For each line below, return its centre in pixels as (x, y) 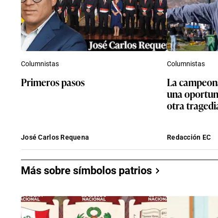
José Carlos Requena (55, 137)
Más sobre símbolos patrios (86, 170)
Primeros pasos (53, 82)
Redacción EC (189, 137)
